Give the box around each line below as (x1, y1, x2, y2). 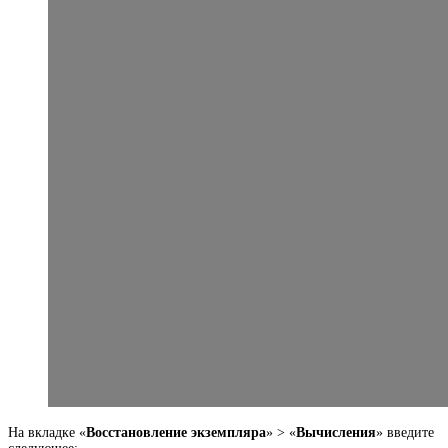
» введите (376, 425, 434, 441)
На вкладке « (8, 425, 86, 441)
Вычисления (296, 425, 376, 441)
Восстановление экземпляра (86, 425, 266, 441)
